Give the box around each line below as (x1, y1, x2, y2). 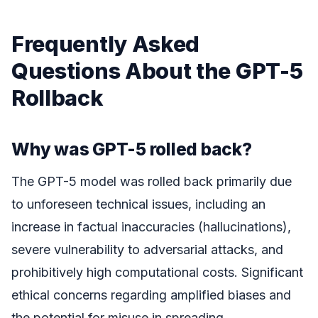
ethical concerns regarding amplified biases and (11, 287, 291, 302)
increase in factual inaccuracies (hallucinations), (11, 219, 291, 234)
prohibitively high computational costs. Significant (11, 264, 303, 280)
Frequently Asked (11, 30, 200, 57)
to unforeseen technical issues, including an (11, 196, 265, 212)
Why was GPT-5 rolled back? (11, 138, 252, 160)
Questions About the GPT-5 (11, 57, 303, 84)
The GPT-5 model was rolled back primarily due (11, 173, 292, 189)
